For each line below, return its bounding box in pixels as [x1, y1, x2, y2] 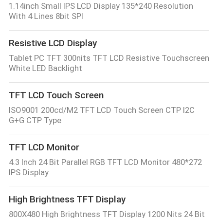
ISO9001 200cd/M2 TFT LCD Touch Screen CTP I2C [8, 105, 195, 115]
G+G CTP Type [8, 115, 61, 125]
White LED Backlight [8, 63, 82, 73]
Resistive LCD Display [8, 37, 97, 49]
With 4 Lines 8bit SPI [8, 11, 83, 21]
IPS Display [8, 167, 49, 177]
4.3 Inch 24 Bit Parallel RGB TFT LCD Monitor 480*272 [8, 157, 202, 167]
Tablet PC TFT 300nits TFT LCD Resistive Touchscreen [8, 53, 209, 63]
